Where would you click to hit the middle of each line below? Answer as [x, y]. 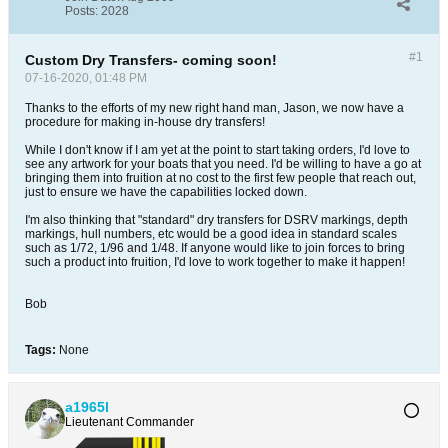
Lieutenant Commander [129, 422]
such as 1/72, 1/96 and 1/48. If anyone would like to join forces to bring [215, 248]
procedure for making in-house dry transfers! [145, 122]
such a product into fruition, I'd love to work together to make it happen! [215, 262]
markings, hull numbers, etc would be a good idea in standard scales [211, 234]
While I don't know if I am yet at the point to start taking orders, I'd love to [217, 150]
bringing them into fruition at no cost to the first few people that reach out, [220, 178]
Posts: [81, 11]
